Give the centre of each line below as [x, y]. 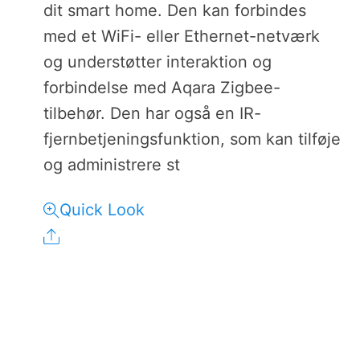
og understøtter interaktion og [158, 61]
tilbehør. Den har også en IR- [153, 113]
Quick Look [102, 209]
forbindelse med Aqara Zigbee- [162, 87]
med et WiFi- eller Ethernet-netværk [182, 36]
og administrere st [112, 164]
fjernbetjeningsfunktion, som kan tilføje [192, 139]
